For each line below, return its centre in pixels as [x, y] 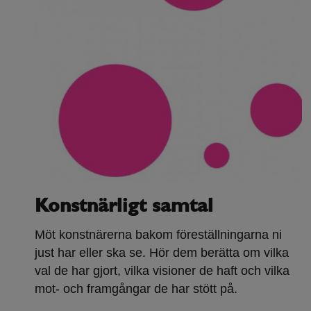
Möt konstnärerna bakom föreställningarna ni [158, 235]
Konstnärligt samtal [124, 207]
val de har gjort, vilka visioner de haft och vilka [162, 271]
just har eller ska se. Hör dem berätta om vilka [162, 253]
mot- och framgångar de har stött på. [136, 289]
